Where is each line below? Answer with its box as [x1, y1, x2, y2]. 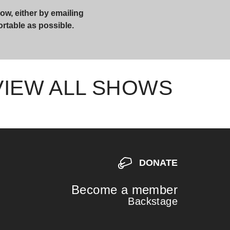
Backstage [128, 195, 178, 207]
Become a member [71, 182, 178, 197]
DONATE [139, 157, 178, 168]
